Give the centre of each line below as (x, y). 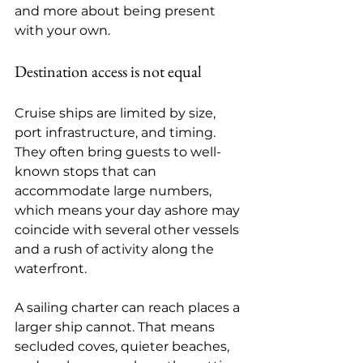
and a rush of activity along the (116, 249)
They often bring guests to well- (118, 152)
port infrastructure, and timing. (117, 132)
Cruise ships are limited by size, (117, 113)
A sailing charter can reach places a (129, 307)
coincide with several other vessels (128, 230)
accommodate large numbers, (115, 191)
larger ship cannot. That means (116, 327)
